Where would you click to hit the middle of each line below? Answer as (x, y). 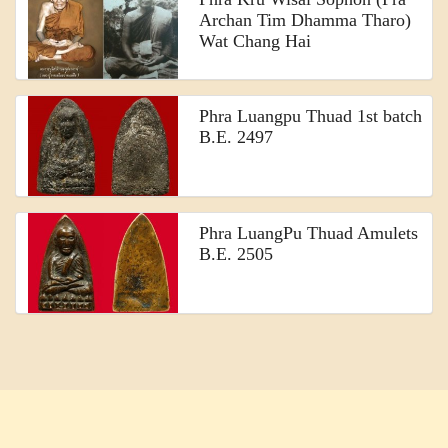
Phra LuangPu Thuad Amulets (309, 233)
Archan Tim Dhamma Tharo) (305, 20)
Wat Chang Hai (255, 41)
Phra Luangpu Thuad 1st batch (311, 116)
